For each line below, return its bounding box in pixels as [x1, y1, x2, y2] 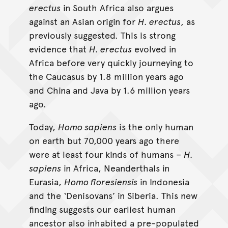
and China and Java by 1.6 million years [28, 83, 190, 97]
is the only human [116, 120, 193, 133]
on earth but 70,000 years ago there [28, 134, 179, 147]
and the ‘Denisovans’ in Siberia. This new [28, 189, 197, 202]
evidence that [28, 42, 89, 55]
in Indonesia [137, 175, 189, 188]
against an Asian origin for [28, 15, 138, 28]
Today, [28, 120, 58, 133]
